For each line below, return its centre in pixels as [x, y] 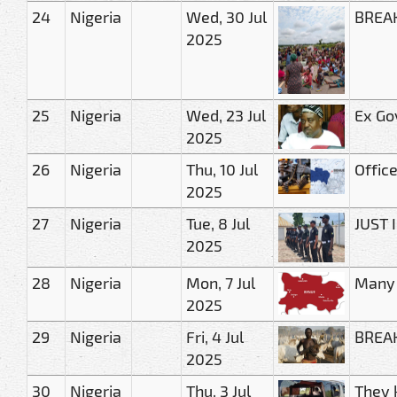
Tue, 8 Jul [218, 223]
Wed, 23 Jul [226, 115]
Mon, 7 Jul [221, 282]
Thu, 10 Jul [222, 169]
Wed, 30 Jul [226, 16]
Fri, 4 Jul [215, 336]
